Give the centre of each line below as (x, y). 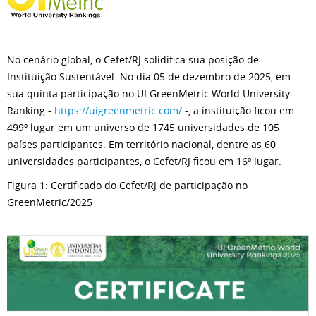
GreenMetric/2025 (50, 202)
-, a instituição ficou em (238, 111)
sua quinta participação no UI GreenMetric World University (148, 94)
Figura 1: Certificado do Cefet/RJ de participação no (127, 186)
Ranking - (31, 111)
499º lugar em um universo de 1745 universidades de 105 (143, 128)
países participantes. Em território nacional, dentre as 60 (141, 145)
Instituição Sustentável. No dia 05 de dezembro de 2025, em (149, 77)
